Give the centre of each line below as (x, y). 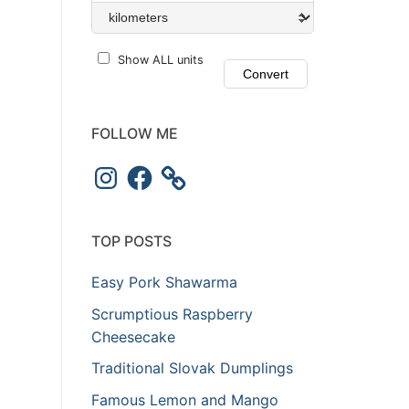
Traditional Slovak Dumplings (192, 368)
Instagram (125, 169)
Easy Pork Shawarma (164, 283)
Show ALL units (161, 60)
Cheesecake (133, 336)
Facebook (158, 169)
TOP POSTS (131, 241)
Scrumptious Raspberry (172, 314)
